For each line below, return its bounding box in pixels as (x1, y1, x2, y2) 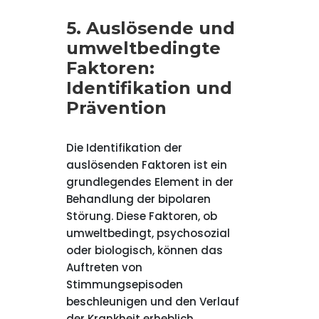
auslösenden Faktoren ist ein (66, 157, 227, 172)
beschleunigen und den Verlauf (66, 294, 239, 309)
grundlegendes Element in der (66, 174, 234, 189)
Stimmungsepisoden (66, 277, 183, 292)
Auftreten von (66, 260, 142, 275)
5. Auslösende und (66, 18, 235, 38)
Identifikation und (66, 78, 232, 98)
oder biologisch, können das (66, 243, 223, 258)
